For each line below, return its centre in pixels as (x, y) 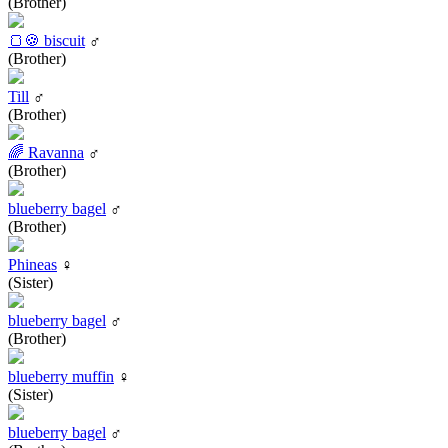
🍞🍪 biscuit (46, 40)
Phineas (32, 264)
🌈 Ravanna (46, 152)
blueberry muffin (61, 376)
